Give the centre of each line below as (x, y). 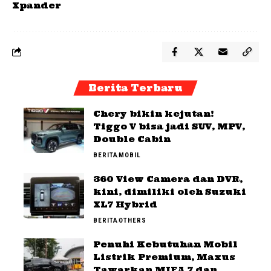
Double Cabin (132, 139)
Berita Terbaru (135, 88)
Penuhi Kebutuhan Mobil (165, 244)
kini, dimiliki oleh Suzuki (170, 191)
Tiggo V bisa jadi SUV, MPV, (169, 126)
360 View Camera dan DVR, (168, 179)
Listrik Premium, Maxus (164, 257)
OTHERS (132, 220)
